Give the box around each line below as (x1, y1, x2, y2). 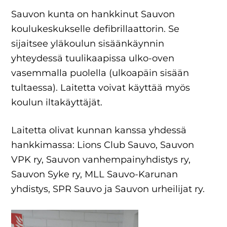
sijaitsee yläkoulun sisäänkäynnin (11, 37, 165, 49)
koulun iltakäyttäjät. (11, 96, 103, 108)
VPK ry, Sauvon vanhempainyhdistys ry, (11, 154, 191, 165)
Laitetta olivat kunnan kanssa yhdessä (11, 124, 187, 136)
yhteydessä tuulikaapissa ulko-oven (11, 52, 175, 64)
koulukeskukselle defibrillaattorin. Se (11, 23, 180, 34)
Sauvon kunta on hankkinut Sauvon (11, 8, 175, 20)
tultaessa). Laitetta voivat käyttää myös (11, 82, 191, 93)
